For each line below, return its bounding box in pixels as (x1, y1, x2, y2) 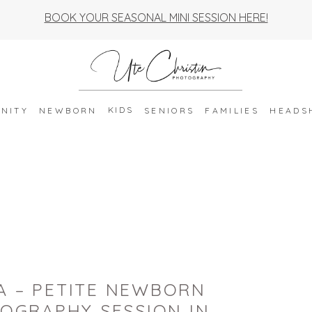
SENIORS (143, 104, 195, 116)
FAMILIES (205, 104, 260, 116)
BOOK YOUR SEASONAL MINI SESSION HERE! (44, 10, 268, 25)
